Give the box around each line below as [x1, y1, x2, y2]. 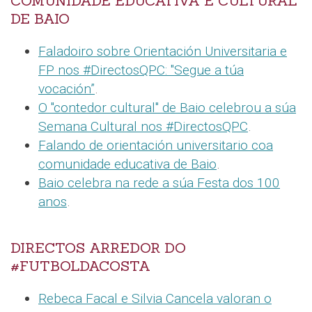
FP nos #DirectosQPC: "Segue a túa [38, 62, 244, 79]
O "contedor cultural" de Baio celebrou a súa [38, 100, 296, 116]
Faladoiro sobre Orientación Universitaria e [38, 43, 287, 60]
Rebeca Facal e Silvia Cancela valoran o [38, 290, 272, 307]
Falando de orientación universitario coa [38, 137, 273, 154]
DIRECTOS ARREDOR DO [10, 239, 186, 258]
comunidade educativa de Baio [38, 156, 217, 173]
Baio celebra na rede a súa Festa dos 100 [38, 175, 280, 192]
